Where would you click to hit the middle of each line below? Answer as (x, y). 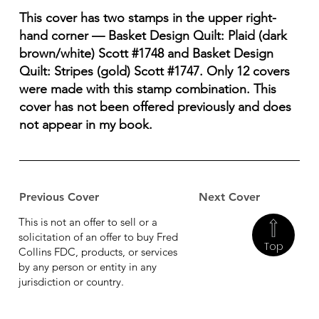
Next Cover (230, 197)
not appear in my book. (87, 125)
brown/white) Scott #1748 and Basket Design (146, 54)
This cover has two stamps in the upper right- (147, 18)
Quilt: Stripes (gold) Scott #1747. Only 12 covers (154, 72)
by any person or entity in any (88, 266)
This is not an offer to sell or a (88, 221)
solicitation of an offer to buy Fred (99, 236)
